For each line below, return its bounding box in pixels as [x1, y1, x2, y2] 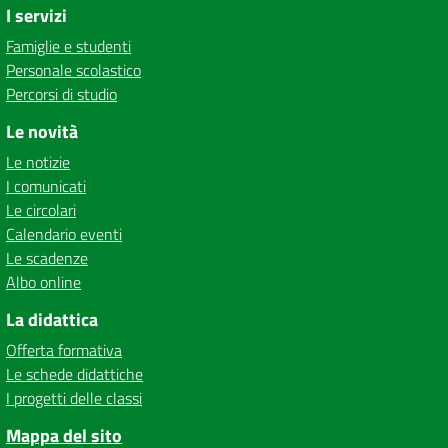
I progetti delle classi [6, 386, 142, 410]
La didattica [6, 306, 98, 333]
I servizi [6, 2, 67, 29]
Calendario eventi [6, 222, 122, 246]
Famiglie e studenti [6, 34, 131, 58]
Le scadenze [6, 246, 88, 270]
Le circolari [6, 198, 76, 222]
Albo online [6, 270, 81, 294]
